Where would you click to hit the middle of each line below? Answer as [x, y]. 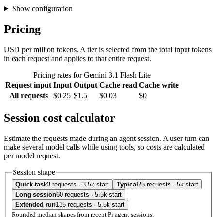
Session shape [34, 172]
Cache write [159, 85]
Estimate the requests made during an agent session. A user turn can [107, 138]
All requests [28, 95]
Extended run [36, 205]
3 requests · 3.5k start [78, 185]
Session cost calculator [60, 117]
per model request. [32, 155]
